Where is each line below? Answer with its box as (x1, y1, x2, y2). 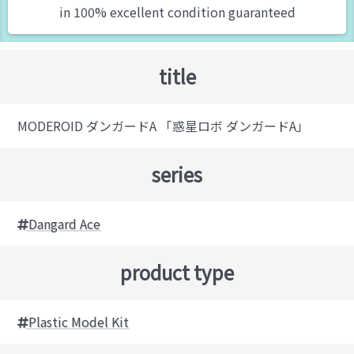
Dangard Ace (28, 214, 101, 234)
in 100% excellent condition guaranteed (58, 2, 296, 22)
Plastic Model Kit (28, 312, 130, 332)
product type (120, 258, 234, 287)
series (152, 160, 202, 189)
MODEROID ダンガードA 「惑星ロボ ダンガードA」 (17, 116, 310, 136)
